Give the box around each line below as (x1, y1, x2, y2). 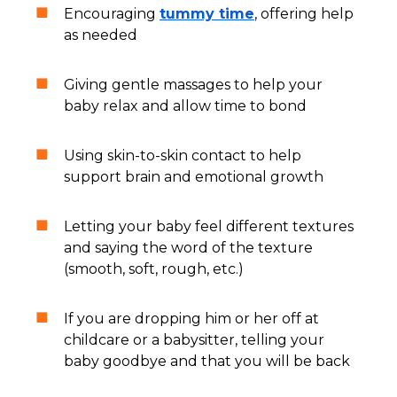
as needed (64, 26, 137, 43)
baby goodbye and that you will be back (64, 352, 350, 370)
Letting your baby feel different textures (64, 217, 354, 235)
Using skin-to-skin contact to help (64, 146, 301, 164)
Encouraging (64, 4, 160, 22)
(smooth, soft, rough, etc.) (64, 260, 244, 277)
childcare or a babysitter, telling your (64, 331, 324, 348)
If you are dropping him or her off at (64, 309, 319, 327)
